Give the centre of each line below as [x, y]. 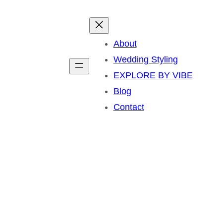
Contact [129, 107]
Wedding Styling [145, 59]
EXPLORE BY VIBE [153, 75]
